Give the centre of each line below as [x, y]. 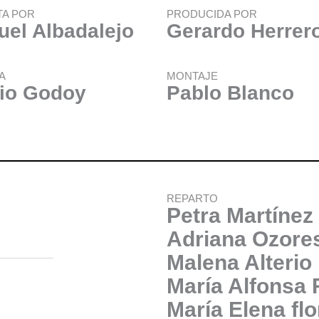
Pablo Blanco [230, 93]
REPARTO [192, 198]
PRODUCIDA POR [212, 14]
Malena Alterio [239, 262]
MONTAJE [192, 76]
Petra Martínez [240, 215]
